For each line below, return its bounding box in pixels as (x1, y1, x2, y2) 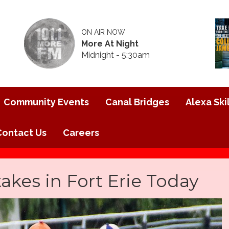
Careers (63, 127, 99, 138)
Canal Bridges (105, 97, 169, 107)
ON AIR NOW (81, 28, 126, 36)
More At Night (81, 38, 139, 49)
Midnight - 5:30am (81, 50, 150, 60)
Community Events (4, 97, 89, 107)
